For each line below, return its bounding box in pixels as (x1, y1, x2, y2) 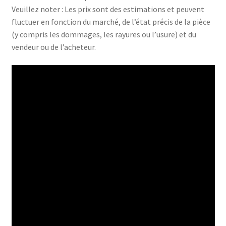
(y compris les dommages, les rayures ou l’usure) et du (11, 29, 196, 39)
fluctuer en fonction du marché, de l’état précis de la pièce (11, 16, 210, 27)
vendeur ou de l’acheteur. (11, 41, 96, 52)
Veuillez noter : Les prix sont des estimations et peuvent (11, 4, 204, 14)
